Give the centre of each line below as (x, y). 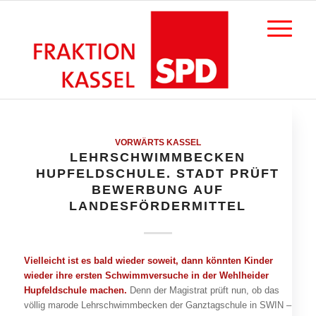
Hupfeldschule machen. (77, 291)
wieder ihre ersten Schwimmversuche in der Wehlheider (146, 276)
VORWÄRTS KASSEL (158, 142)
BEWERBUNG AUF (158, 190)
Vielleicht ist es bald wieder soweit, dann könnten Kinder (148, 261)
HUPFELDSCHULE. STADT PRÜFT (158, 174)
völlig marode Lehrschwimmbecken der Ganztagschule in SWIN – (157, 305)
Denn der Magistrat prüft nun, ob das (204, 291)
